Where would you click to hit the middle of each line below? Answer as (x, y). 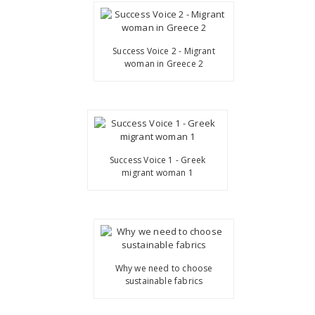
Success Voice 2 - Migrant (164, 51)
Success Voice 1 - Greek (157, 160)
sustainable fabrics (164, 281)
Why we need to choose (164, 269)
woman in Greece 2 (164, 64)
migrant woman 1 (157, 172)
